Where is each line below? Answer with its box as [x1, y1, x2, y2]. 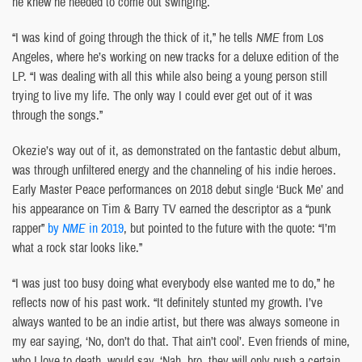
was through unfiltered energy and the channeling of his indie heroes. [12, 160, 336, 179]
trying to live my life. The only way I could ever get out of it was [12, 86, 313, 104]
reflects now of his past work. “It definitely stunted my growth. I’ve [12, 293, 322, 311]
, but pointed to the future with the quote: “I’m [124, 218, 336, 237]
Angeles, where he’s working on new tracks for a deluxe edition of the [12, 47, 339, 65]
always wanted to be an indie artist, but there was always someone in [12, 312, 339, 330]
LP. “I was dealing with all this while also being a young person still [12, 66, 327, 85]
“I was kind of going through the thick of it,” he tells [12, 27, 256, 46]
